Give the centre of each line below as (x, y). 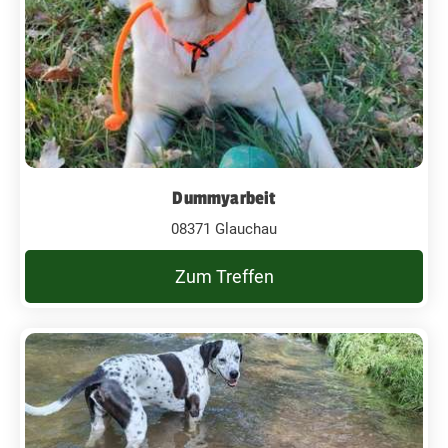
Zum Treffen (224, 276)
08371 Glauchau (224, 228)
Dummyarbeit (224, 197)
